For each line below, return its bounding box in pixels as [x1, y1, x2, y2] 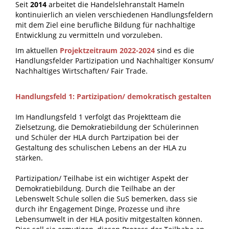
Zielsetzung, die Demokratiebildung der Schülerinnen [15, 122, 199, 132]
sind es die [155, 45, 194, 55]
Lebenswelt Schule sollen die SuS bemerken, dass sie [15, 194, 197, 203]
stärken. [15, 153, 43, 163]
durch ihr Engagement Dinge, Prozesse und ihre [15, 204, 180, 214]
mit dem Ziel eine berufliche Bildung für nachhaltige [15, 20, 195, 30]
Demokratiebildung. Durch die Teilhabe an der [15, 184, 175, 193]
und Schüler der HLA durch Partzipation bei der [15, 132, 179, 142]
